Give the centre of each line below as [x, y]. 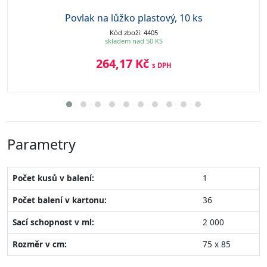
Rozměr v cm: [40, 244]
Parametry [41, 144]
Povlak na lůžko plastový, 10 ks [133, 18]
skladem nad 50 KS [133, 41]
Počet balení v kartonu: [60, 200]
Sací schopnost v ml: [53, 222]
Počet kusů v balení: [53, 178]
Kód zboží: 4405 [133, 32]
